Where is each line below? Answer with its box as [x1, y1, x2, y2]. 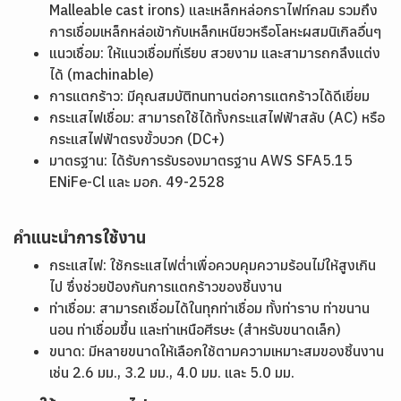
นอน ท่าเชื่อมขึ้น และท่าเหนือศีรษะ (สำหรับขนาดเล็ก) [49, 320, 341, 338]
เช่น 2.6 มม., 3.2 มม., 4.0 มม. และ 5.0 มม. [49, 363, 298, 381]
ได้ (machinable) [49, 65, 154, 83]
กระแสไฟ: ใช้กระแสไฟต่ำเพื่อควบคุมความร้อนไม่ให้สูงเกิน [49, 256, 376, 274]
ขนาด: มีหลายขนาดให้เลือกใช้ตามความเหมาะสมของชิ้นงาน [49, 342, 384, 360]
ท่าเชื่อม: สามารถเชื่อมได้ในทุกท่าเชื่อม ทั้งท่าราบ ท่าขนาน [49, 299, 370, 317]
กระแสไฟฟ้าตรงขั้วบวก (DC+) [49, 130, 225, 148]
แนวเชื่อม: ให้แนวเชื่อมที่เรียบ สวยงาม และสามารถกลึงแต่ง [49, 44, 380, 62]
